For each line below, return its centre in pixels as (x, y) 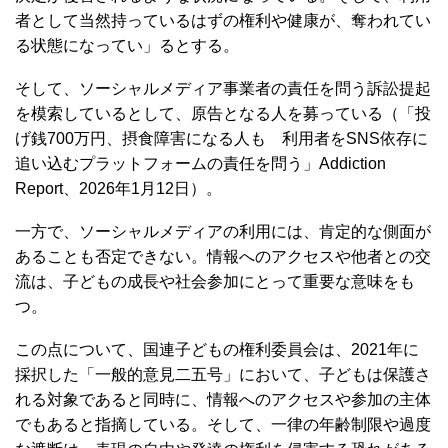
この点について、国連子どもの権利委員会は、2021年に (217, 349)
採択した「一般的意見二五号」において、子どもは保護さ (223, 374)
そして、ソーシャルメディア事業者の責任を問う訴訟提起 (223, 88)
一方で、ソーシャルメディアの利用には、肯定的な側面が (223, 231)
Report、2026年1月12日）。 (118, 188)
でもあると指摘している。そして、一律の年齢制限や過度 (223, 424)
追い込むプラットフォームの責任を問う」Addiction (200, 163)
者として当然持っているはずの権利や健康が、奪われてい (223, 20)
